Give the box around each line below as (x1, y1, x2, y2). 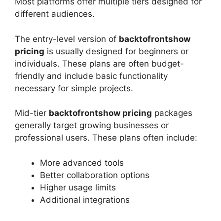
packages (152, 108, 192, 118)
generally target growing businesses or (15, 120, 169, 131)
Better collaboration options (40, 170, 149, 180)
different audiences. (15, 9, 95, 19)
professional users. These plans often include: (15, 133, 197, 143)
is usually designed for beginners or (44, 46, 188, 56)
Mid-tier (15, 108, 49, 118)
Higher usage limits (40, 182, 116, 192)
